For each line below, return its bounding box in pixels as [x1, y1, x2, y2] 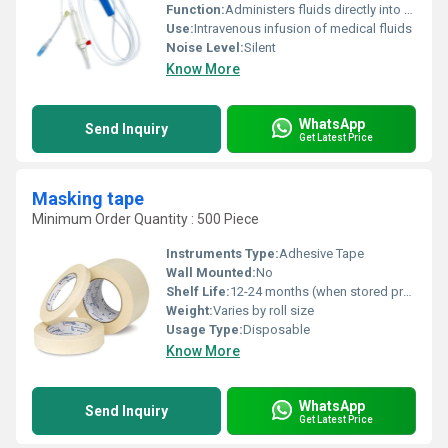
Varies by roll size [213, 303, 314, 318]
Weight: [166, 303, 213, 318]
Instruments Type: [166, 246, 279, 261]
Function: [166, 2, 225, 17]
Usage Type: [166, 322, 243, 337]
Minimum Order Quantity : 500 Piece [32, 211, 259, 227]
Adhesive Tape [279, 246, 364, 261]
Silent [244, 40, 276, 55]
